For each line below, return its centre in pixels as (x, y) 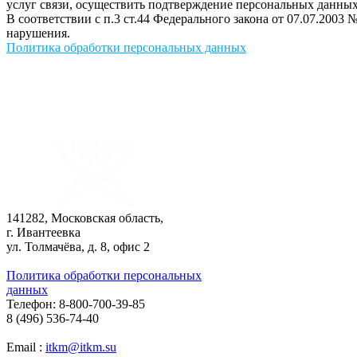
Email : (26, 347)
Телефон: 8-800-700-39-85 (76, 304)
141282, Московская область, (85, 218)
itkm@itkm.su (81, 347)
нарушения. (38, 33)
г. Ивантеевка (43, 232)
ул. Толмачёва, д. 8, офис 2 (78, 246)
